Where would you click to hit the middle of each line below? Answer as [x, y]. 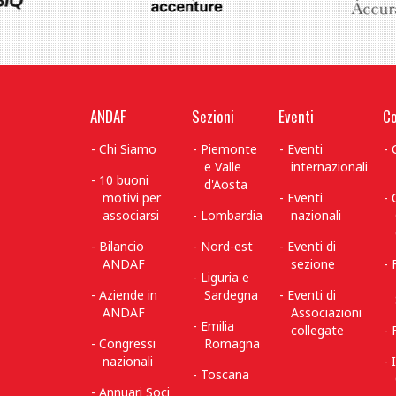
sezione [313, 264]
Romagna [232, 343]
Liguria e [225, 277]
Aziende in [129, 295]
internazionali [329, 167]
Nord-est [227, 246]
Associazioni [326, 312]
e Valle [223, 167]
